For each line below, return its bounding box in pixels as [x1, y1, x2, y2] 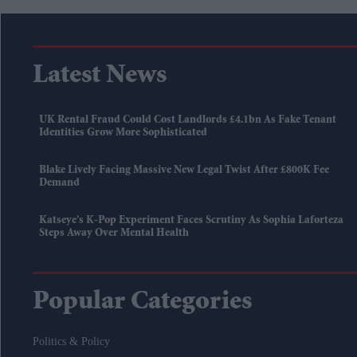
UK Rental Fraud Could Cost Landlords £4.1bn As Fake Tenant [39, 115, 336, 127]
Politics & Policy [33, 335, 110, 348]
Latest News [33, 63, 167, 91]
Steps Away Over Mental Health [39, 228, 189, 240]
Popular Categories [33, 289, 252, 317]
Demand [39, 178, 80, 190]
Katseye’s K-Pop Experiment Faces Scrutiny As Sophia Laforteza [39, 215, 343, 227]
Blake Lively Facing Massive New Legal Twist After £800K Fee [39, 165, 329, 177]
